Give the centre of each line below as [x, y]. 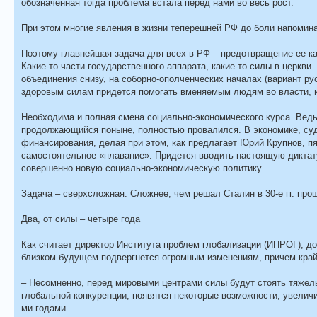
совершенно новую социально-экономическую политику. [143, 168]
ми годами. [45, 308]
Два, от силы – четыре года [81, 219]
